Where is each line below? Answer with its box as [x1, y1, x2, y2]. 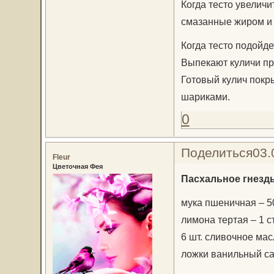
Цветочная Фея [52, 163, 103, 171]
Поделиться [180, 146, 253, 160]
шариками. [180, 91, 230, 103]
